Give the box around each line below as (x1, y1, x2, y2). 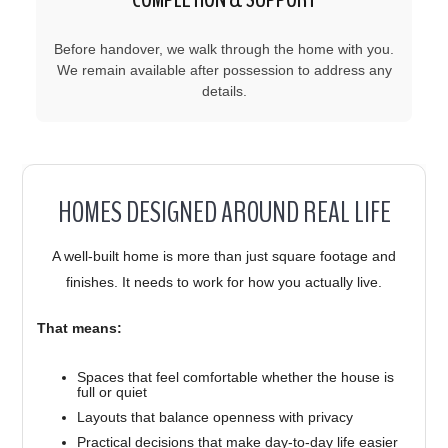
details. (201, 82, 247, 99)
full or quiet (77, 383, 148, 400)
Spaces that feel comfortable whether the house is (77, 368, 395, 385)
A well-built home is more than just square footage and (52, 247, 396, 264)
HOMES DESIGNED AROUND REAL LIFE (57, 191, 391, 233)
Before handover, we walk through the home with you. (54, 40, 394, 57)
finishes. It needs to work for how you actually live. (66, 273, 382, 290)
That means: (37, 319, 123, 336)
